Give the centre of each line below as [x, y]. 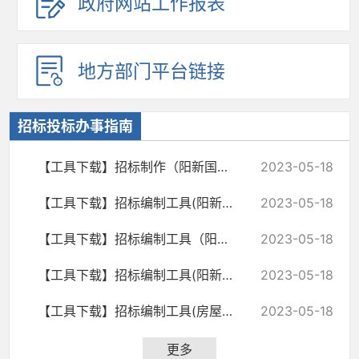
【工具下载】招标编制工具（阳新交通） [222, 239]
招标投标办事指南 [75, 127]
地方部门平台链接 [151, 72]
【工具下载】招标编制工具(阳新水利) [227, 203]
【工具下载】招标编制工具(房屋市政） [227, 311]
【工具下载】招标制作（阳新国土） [222, 167]
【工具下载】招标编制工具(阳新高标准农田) [227, 275]
